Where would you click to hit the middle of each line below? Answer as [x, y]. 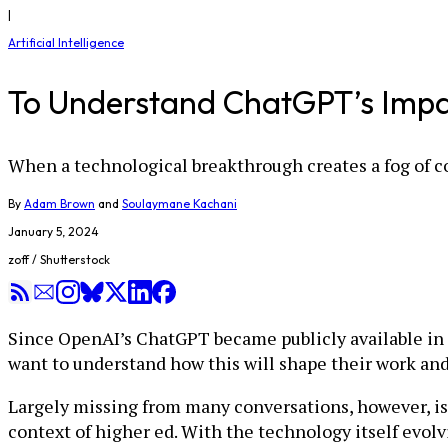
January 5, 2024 [53, 231]
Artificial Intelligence [66, 42]
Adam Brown [59, 203]
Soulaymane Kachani [179, 203]
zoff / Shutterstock [59, 259]
